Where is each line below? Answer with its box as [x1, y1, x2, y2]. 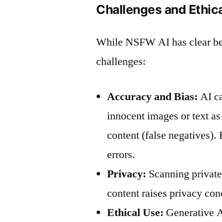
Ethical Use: [107, 206, 164, 220]
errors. [107, 148, 136, 162]
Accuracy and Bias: [107, 90, 198, 104]
